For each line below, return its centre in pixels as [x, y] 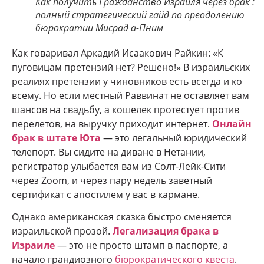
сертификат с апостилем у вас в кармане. [106, 194]
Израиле [33, 245]
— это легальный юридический [174, 138]
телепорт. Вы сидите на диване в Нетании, [109, 152]
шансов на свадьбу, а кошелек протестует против [126, 110]
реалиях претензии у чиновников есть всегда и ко [127, 81]
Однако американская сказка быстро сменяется [122, 217]
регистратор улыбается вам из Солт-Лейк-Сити [119, 166]
